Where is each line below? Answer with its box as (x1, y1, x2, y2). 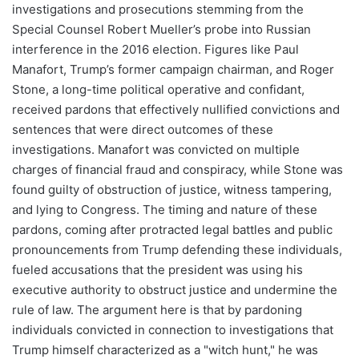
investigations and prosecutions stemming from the (12, 2, 304, 18)
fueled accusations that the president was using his (12, 262, 303, 278)
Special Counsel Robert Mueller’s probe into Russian (12, 22, 311, 38)
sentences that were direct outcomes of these (12, 122, 273, 138)
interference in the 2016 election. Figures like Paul (12, 42, 299, 58)
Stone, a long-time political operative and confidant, (12, 82, 305, 98)
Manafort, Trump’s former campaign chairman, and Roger (12, 62, 334, 78)
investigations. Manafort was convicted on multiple (12, 142, 300, 158)
